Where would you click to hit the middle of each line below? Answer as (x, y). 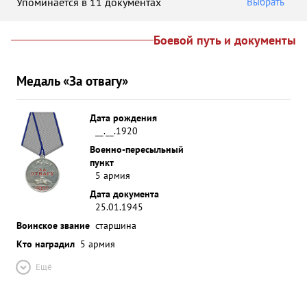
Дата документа (124, 194)
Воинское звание (53, 225)
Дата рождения (123, 118)
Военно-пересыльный (137, 149)
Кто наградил (46, 244)
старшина (116, 225)
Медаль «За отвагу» (72, 81)
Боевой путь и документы (225, 40)
